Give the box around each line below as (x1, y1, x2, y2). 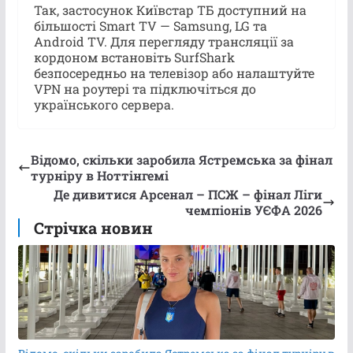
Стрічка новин (33, 217, 153, 238)
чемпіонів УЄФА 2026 (185, 201, 323, 218)
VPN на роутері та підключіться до (33, 80, 256, 97)
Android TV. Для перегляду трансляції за (33, 32, 294, 50)
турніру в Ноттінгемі (30, 166, 169, 184)
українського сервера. (33, 95, 174, 113)
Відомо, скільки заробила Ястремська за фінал (30, 150, 333, 168)
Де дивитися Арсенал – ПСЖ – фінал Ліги (54, 185, 323, 203)
